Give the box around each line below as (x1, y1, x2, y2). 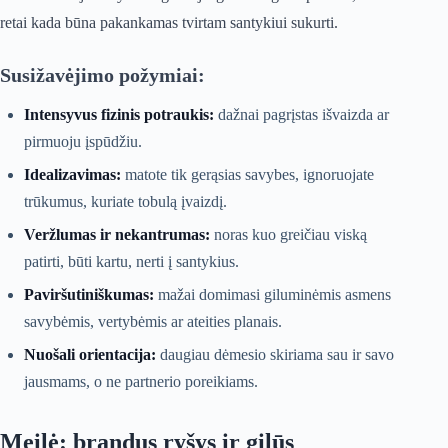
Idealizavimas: (24, 166, 121, 184)
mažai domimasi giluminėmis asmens (154, 286, 391, 304)
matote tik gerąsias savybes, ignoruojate (121, 166, 374, 184)
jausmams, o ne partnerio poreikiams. (24, 373, 258, 391)
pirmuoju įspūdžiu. (24, 133, 142, 151)
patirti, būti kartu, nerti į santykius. (24, 253, 239, 271)
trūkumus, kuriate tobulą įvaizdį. (24, 193, 227, 211)
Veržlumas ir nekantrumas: (24, 226, 210, 244)
